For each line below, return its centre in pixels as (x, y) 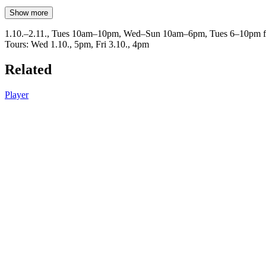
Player (17, 94)
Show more (29, 12)
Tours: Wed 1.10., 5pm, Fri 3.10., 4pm (77, 44)
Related (28, 69)
